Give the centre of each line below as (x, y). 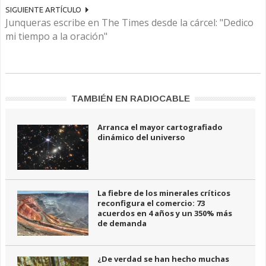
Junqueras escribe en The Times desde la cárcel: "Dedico (129, 23)
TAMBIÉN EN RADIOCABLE (130, 98)
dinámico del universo (141, 137)
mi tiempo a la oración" (56, 36)
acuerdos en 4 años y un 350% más (165, 213)
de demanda (122, 223)
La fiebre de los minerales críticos (164, 193)
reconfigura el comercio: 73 (151, 203)
